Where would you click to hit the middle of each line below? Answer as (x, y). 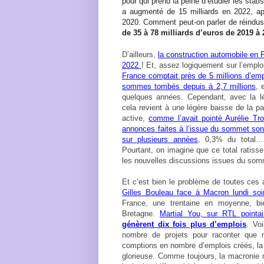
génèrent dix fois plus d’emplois (184, 224)
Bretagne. (141, 213)
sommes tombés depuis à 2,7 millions (189, 86)
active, (136, 118)
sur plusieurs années (160, 139)
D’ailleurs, (140, 54)
